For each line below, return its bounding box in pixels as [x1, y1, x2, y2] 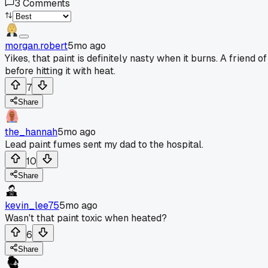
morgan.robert [5, 39, 68, 52]
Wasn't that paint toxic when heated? [5, 211, 167, 224]
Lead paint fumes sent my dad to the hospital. [5, 138, 203, 151]
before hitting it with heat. [5, 64, 115, 77]
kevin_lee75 [5, 199, 59, 212]
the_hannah [5, 125, 57, 138]
